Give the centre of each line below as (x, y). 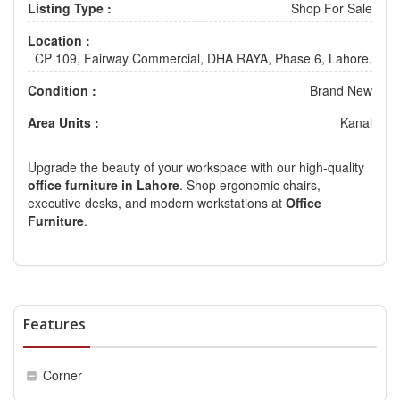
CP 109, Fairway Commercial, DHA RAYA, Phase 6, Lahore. (204, 58)
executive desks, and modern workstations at (157, 203)
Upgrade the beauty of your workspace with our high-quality (196, 167)
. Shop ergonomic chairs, (250, 185)
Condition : (62, 91)
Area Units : (63, 123)
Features (54, 325)
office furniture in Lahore (104, 185)
